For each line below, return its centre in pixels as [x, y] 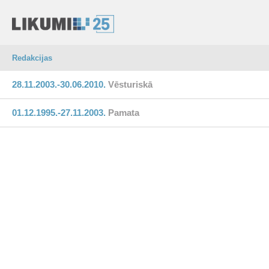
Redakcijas [32, 58]
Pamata [124, 113]
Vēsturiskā [130, 84]
